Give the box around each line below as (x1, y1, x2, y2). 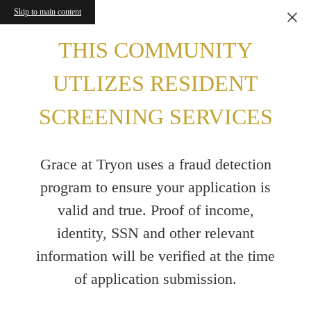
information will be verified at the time (36, 246, 275, 264)
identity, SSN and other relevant (57, 224, 254, 242)
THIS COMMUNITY (58, 37, 253, 63)
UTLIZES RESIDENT (53, 71, 258, 96)
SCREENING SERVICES (38, 104, 273, 130)
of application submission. (74, 269, 237, 287)
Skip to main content (14, 7, 81, 17)
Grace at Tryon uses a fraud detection (40, 155, 271, 173)
